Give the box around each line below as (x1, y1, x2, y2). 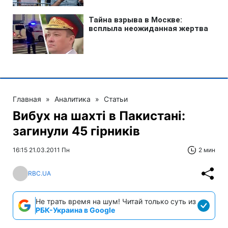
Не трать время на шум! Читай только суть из (36, 196, 196, 206)
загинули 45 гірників (13, 123, 140, 138)
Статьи (104, 94, 128, 103)
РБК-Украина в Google (36, 205, 115, 214)
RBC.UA (28, 169, 51, 178)
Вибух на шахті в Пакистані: (13, 108, 185, 123)
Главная (13, 94, 41, 103)
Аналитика (54, 94, 91, 103)
